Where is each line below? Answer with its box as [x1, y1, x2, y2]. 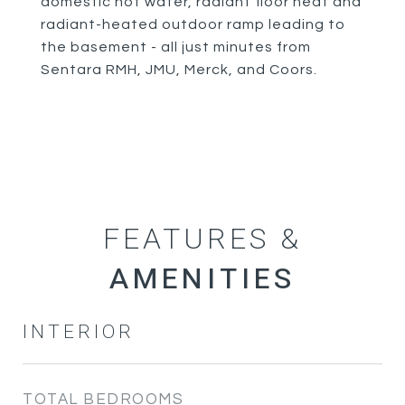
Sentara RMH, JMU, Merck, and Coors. [41, 62, 317, 77]
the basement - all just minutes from [41, 40, 311, 54]
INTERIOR [23, 318, 135, 346]
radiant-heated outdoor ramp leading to [41, 17, 345, 32]
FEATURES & [103, 218, 302, 260]
